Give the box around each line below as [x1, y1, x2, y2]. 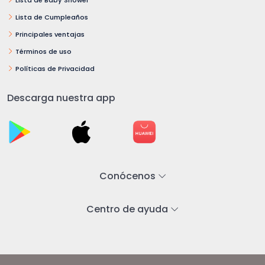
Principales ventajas [15, 29, 85, 39]
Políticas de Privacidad [15, 63, 95, 73]
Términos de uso [15, 46, 72, 56]
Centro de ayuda [86, 202, 170, 216]
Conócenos [99, 169, 158, 183]
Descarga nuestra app [7, 91, 115, 105]
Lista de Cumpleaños [15, 12, 88, 22]
